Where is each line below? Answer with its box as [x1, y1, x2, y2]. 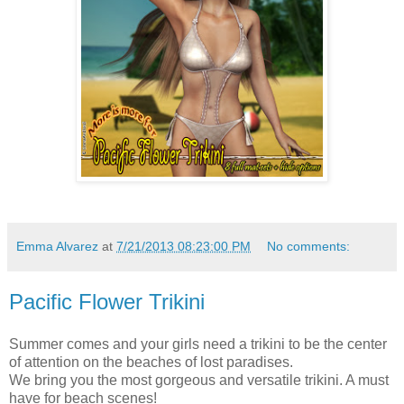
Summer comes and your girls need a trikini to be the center [9, 336, 387, 353]
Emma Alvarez [16, 238, 98, 253]
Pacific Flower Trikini [9, 289, 205, 314]
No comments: [267, 238, 351, 253]
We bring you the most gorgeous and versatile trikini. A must [9, 372, 389, 389]
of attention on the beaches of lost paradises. [9, 354, 293, 371]
